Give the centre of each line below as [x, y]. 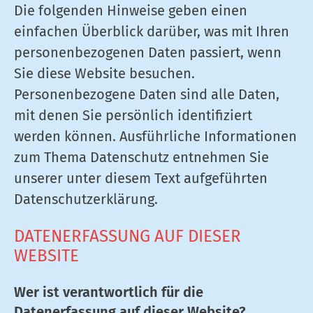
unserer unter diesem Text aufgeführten [141, 178]
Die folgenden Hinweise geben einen [131, 10]
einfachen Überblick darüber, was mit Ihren [152, 31]
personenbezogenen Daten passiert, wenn [148, 52]
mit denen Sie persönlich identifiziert [133, 115]
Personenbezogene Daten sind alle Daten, [147, 94]
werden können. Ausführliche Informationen [155, 136]
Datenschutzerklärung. [86, 199]
